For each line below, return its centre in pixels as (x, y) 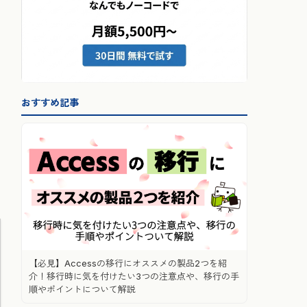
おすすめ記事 (50, 102)
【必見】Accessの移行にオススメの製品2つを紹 (128, 263)
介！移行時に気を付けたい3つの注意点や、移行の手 (134, 276)
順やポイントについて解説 (82, 289)
